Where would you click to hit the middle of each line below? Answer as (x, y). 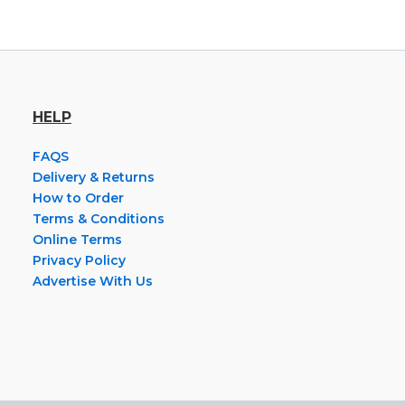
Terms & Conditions (99, 219)
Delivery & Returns (94, 178)
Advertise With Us (93, 282)
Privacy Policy (79, 261)
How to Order (78, 198)
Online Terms (77, 240)
